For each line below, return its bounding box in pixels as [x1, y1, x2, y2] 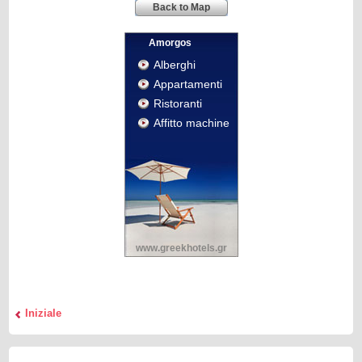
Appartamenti [153, 78, 222, 90]
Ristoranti [153, 97, 202, 110]
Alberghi [153, 58, 196, 71]
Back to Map [152, 2, 210, 13]
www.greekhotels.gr [135, 242, 227, 254]
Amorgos [148, 37, 192, 48]
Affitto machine [153, 116, 229, 129]
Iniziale [25, 307, 62, 319]
